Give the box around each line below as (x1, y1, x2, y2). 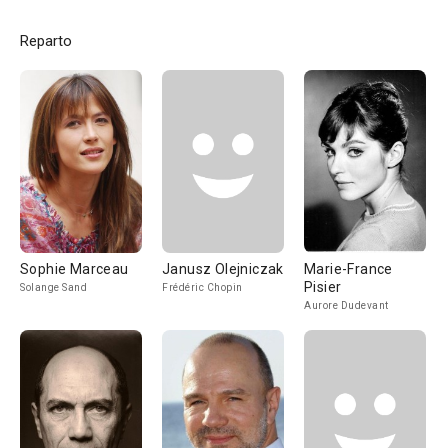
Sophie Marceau (20, 261, 129, 277)
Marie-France (304, 261, 393, 277)
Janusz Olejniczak (162, 261, 284, 277)
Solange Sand (20, 282, 87, 293)
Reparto (20, 32, 72, 50)
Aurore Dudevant (304, 300, 389, 311)
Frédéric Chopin (162, 282, 243, 293)
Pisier (304, 279, 342, 295)
